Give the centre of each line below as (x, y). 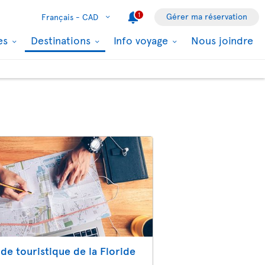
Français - (61, 17)
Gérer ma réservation (207, 16)
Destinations (62, 40)
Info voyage (142, 40)
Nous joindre (222, 40)
